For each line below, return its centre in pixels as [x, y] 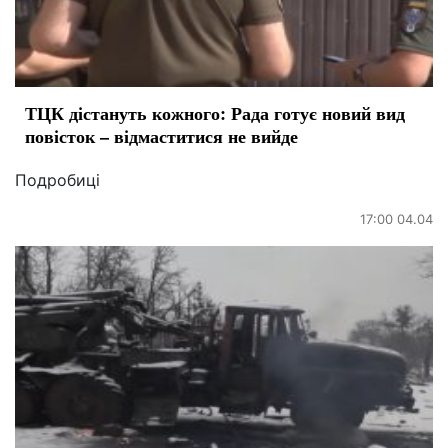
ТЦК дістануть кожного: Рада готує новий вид [215, 112]
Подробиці [57, 179]
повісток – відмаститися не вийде [161, 135]
